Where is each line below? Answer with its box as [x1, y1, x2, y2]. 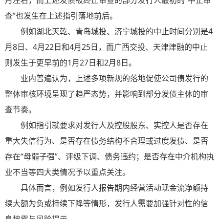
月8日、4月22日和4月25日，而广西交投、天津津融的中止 [5, 42, 208, 53]
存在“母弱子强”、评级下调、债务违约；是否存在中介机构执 [5, 151, 214, 162]
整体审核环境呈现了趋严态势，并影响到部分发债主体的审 [5, 88, 208, 100]
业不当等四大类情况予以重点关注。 [5, 167, 130, 178]
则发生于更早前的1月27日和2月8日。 [5, 57, 136, 68]
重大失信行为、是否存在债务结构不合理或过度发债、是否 [5, 135, 208, 147]
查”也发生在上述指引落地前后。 [5, 10, 117, 22]
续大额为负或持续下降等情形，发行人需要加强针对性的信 [5, 198, 208, 209]
